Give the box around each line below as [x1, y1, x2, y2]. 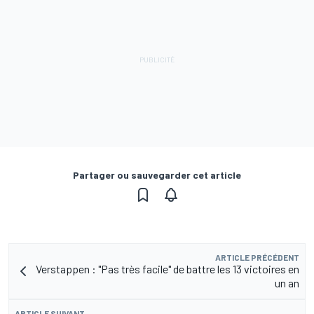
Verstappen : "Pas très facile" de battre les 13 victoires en [36, 262, 299, 276]
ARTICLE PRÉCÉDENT [215, 252, 299, 263]
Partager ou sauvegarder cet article [73, 169, 241, 182]
